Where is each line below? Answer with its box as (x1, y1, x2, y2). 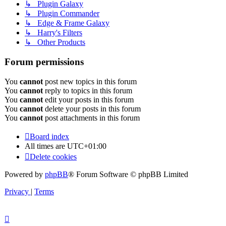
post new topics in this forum (43, 77, 137, 86)
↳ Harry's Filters (25, 28, 82, 37)
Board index (30, 132, 69, 141)
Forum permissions (5, 56, 84, 68)
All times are (25, 141, 67, 150)
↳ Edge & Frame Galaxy (25, 19, 109, 28)
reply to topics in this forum (43, 86, 132, 95)
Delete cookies (30, 152, 77, 161)
